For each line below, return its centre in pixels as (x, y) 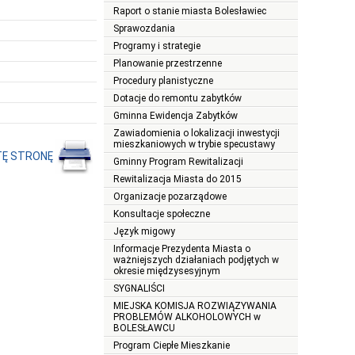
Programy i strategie (157, 46)
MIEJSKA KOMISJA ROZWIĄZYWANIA (195, 306)
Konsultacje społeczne (162, 214)
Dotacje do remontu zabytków (177, 99)
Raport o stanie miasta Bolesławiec (190, 11)
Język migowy (144, 232)
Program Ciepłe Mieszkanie (172, 346)
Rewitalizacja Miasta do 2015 (177, 179)
